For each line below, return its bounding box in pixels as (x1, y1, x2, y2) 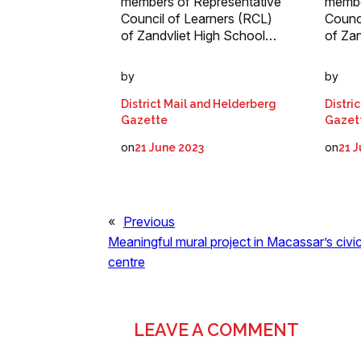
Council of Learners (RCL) (121, 10, 272, 27)
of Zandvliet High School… (121, 27, 276, 44)
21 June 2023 (135, 141, 204, 155)
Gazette (121, 114, 168, 127)
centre (108, 254, 145, 271)
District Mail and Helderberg (121, 98, 276, 111)
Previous (123, 214, 175, 230)
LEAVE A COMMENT (134, 320, 299, 341)
